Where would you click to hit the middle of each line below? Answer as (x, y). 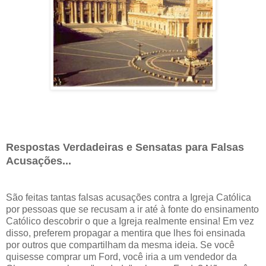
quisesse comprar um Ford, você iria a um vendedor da (121, 257)
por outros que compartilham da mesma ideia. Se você (120, 245)
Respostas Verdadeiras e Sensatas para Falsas (125, 148)
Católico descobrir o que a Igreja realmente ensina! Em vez (130, 221)
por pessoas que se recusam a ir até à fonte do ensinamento (132, 210)
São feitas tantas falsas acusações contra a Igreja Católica (129, 198)
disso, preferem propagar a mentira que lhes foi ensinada (126, 233)
